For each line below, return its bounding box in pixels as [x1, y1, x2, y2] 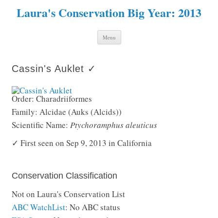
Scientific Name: [12, 119, 70, 130]
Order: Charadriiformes [12, 93, 92, 104]
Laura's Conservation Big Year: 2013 [17, 4, 201, 21]
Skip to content [121, 29, 173, 40]
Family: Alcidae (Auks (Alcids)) [12, 106, 122, 117]
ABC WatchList [12, 201, 65, 213]
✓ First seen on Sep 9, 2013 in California [12, 137, 152, 148]
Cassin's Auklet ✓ [12, 63, 96, 74]
